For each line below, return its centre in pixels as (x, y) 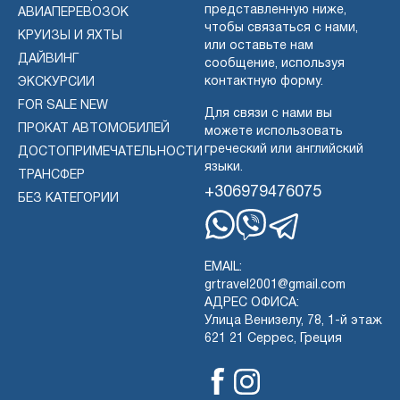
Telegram (311, 252)
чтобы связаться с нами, (281, 28)
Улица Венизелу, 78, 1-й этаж (293, 321)
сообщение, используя (275, 63)
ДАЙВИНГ (48, 59)
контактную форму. (264, 81)
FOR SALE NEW (63, 105)
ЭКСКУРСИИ (56, 82)
